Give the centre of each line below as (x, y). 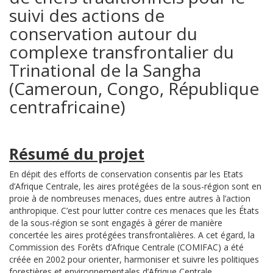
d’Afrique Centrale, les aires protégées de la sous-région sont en (135, 186)
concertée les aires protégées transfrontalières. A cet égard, (129, 235)
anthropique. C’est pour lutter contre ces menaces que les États (134, 210)
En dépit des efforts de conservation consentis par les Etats (126, 174)
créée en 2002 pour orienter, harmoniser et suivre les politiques (134, 259)
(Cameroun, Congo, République (134, 88)
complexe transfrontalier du (122, 51)
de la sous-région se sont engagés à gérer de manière (116, 222)
